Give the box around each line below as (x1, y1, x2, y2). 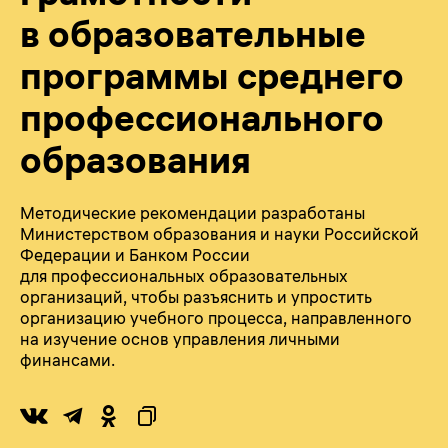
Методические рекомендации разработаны (20, 202, 365, 223)
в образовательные (20, 11, 366, 57)
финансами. (20, 349, 115, 370)
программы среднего (20, 53, 404, 99)
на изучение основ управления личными (20, 328, 340, 349)
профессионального (20, 95, 384, 141)
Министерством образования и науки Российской (20, 223, 419, 244)
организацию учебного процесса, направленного (20, 307, 412, 328)
